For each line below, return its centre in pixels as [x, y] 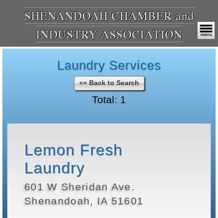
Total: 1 [109, 100]
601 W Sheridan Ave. [80, 187]
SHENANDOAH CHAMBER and [109, 16]
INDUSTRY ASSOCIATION [109, 34]
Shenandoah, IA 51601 [84, 201]
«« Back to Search [109, 83]
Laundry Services [109, 65]
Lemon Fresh [73, 150]
